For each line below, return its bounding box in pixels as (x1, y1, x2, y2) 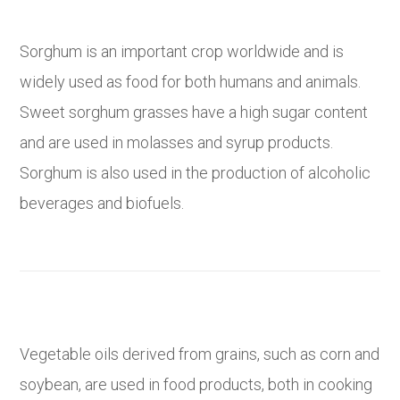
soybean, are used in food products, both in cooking (20, 374, 373, 394)
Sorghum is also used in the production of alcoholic (20, 162, 371, 182)
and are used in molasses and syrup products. (20, 132, 334, 152)
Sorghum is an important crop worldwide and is (20, 41, 345, 61)
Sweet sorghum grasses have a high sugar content (20, 102, 369, 121)
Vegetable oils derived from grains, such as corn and (20, 344, 380, 363)
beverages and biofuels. (20, 193, 185, 212)
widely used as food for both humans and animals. (20, 71, 362, 91)
